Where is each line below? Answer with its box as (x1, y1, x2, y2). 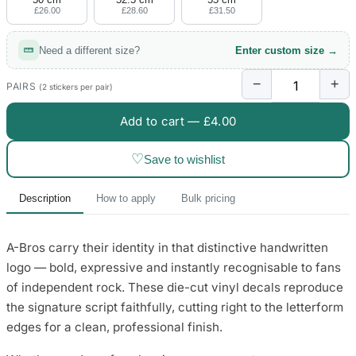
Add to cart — (119, 114, 203, 130)
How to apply (96, 192, 156, 205)
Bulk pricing (181, 192, 235, 205)
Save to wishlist (144, 152, 225, 166)
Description (19, 192, 71, 205)
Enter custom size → (235, 44, 338, 56)
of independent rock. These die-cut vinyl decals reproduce (6, 280, 343, 296)
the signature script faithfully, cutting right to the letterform (6, 300, 343, 315)
